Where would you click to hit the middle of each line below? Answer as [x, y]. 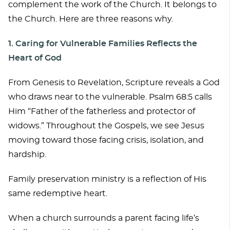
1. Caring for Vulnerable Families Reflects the [103, 43]
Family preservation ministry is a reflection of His [107, 179]
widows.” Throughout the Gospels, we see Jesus [106, 126]
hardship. [27, 154]
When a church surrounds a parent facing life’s [104, 218]
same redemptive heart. [58, 193]
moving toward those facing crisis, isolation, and [106, 140]
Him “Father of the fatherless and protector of [102, 111]
